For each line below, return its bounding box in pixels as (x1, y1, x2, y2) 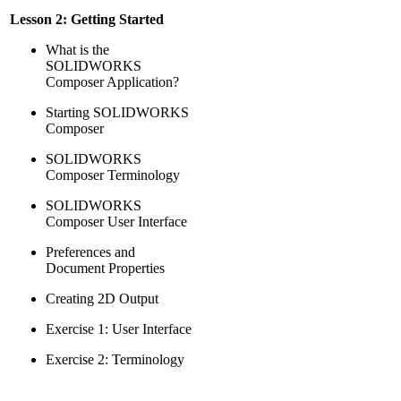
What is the (46, 42, 109, 57)
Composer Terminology (46, 167, 180, 183)
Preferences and (46, 244, 135, 260)
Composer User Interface (46, 214, 187, 229)
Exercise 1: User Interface (46, 321, 192, 337)
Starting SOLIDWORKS (46, 105, 189, 120)
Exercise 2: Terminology (46, 352, 184, 367)
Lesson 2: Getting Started (10, 12, 164, 27)
